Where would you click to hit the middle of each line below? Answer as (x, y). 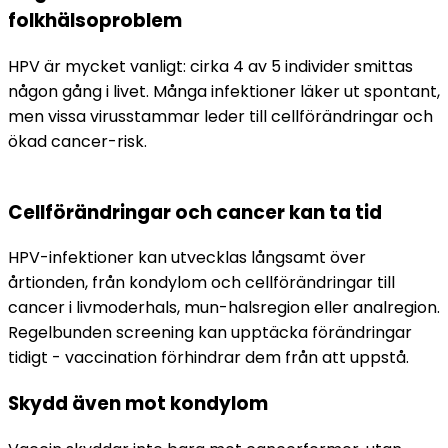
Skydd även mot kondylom (138, 403)
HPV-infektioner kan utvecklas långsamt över (187, 258)
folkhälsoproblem (95, 21)
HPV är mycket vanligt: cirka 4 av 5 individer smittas (210, 66)
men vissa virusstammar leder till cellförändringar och (220, 116)
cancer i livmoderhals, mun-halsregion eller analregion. (224, 308)
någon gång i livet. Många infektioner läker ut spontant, (224, 91)
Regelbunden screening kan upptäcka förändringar (210, 333)
